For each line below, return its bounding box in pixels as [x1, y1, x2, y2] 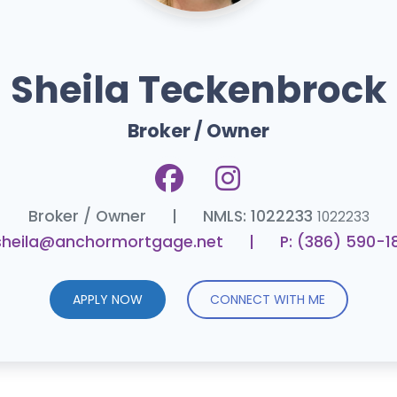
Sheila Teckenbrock [11, 64, 386, 116]
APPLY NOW [72, 290, 143, 308]
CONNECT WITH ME [209, 290, 325, 308]
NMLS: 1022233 [202, 205, 313, 227]
